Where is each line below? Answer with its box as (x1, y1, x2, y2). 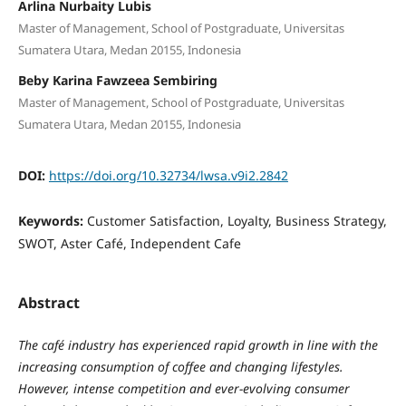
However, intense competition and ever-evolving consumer (17, 379, 350, 397)
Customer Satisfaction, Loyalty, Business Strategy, (86, 211, 387, 229)
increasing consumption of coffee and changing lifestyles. (17, 357, 343, 375)
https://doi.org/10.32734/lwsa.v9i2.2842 (48, 166, 288, 184)
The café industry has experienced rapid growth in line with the (17, 335, 378, 353)
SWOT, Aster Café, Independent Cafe (17, 234, 241, 252)
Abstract (17, 292, 80, 313)
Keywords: (17, 211, 87, 229)
